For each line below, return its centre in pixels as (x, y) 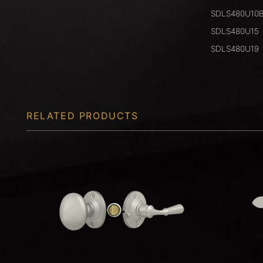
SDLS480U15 (235, 31)
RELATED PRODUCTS (82, 116)
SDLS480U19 (235, 49)
